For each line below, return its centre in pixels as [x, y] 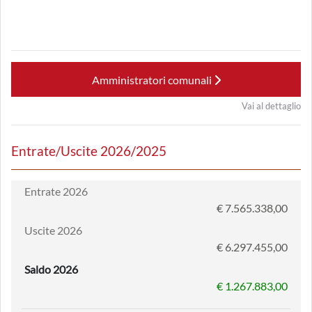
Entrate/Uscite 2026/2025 [89, 151]
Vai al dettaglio [271, 106]
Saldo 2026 [51, 269]
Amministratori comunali [153, 79]
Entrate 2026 [56, 191]
